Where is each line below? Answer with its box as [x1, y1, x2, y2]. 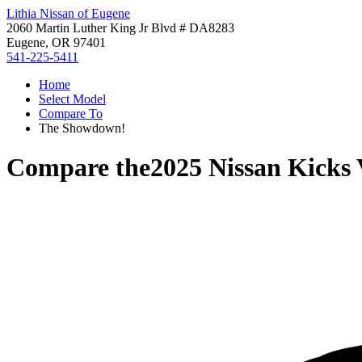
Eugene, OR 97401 [6, 36, 106, 49]
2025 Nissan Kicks [150, 153, 351, 183]
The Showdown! [39, 121, 125, 135]
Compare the [6, 153, 150, 183]
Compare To [39, 107, 103, 120]
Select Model [39, 92, 106, 106]
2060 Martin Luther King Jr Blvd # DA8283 [6, 21, 234, 35]
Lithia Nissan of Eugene [6, 6, 130, 20]
